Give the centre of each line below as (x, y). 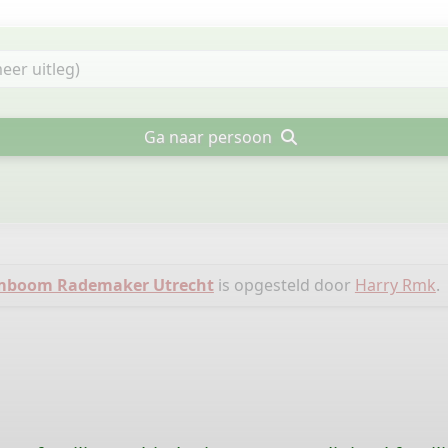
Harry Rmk (395, 285)
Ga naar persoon (210, 137)
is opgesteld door (284, 285)
